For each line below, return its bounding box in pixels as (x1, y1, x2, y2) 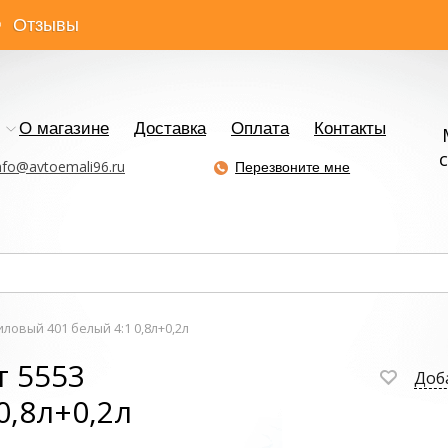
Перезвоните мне (235, 159, 351, 175)
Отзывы (13, 15, 79, 35)
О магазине (19, 119, 109, 138)
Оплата (231, 119, 289, 138)
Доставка (134, 119, 206, 138)
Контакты (314, 119, 386, 138)
